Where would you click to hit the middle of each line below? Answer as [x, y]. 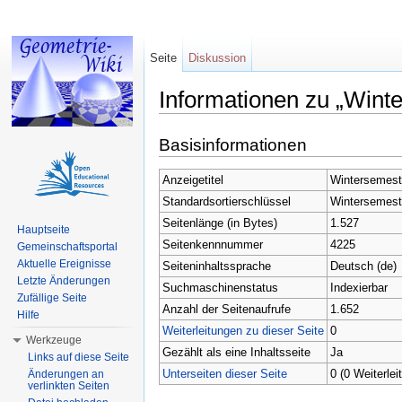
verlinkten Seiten [69, 386]
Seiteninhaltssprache [216, 266]
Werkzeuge [54, 340]
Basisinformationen [233, 144]
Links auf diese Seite [79, 357]
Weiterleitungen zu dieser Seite [243, 330]
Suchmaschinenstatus [220, 287]
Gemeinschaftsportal [67, 247]
